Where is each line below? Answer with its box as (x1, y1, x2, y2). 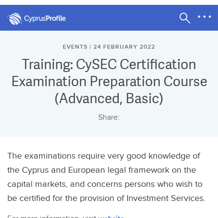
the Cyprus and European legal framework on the (7, 165, 196, 175)
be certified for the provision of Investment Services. (7, 193, 205, 203)
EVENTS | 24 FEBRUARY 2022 (63, 43, 155, 51)
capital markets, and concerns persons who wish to (7, 179, 202, 189)
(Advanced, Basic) (54, 89, 163, 108)
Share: (98, 113, 120, 122)
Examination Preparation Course (11, 72, 207, 91)
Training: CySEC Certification (22, 54, 196, 73)
